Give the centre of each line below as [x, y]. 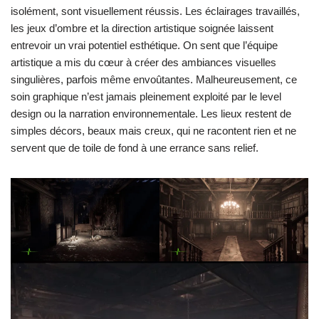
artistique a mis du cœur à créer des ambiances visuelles [143, 62]
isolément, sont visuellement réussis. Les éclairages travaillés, [155, 11]
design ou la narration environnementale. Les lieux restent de [151, 113]
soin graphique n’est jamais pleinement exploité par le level [146, 96]
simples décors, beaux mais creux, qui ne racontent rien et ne [153, 130]
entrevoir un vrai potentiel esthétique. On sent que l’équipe [144, 45]
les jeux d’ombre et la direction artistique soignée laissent [142, 28]
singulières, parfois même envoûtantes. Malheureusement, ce [154, 79]
